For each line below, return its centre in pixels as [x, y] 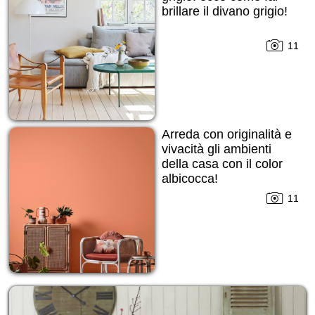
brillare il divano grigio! [224, 12]
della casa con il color [222, 163]
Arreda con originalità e [226, 134]
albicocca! [189, 178]
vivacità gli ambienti [216, 149]
